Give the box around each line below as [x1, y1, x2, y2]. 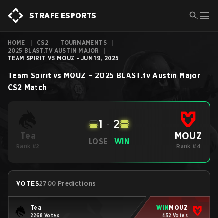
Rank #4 [176, 143, 201, 150]
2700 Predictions [39, 180, 96, 187]
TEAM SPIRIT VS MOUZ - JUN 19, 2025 [8, 54, 119, 62]
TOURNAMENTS [60, 39, 107, 46]
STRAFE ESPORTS [29, 11, 97, 20]
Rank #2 [16, 143, 40, 150]
